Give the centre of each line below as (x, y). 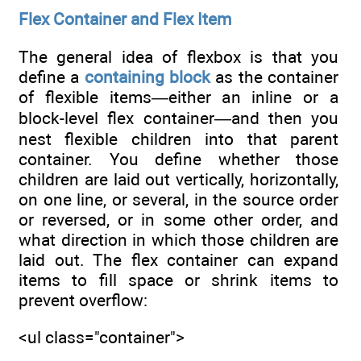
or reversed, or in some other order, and (178, 219)
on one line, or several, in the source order (178, 199)
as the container (275, 77)
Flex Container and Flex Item (125, 19)
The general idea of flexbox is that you (178, 56)
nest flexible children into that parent (178, 139)
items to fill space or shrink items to (178, 280)
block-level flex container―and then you (178, 118)
